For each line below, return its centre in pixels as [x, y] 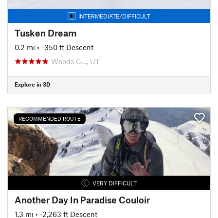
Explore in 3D [32, 84]
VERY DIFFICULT [114, 183]
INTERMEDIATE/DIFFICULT [114, 16]
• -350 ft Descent [65, 47]
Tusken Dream [45, 33]
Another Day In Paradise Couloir [82, 200]
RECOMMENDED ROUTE [50, 118]
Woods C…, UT [75, 61]
